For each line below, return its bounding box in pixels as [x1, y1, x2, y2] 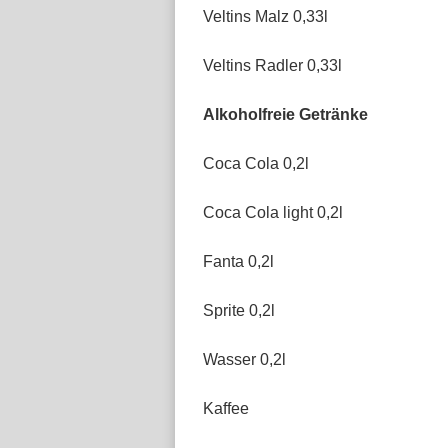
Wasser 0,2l [203, 351, 286, 368]
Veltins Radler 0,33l [203, 57, 342, 74]
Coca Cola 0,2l [203, 155, 309, 172]
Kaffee [203, 400, 249, 417]
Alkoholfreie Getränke [203, 106, 368, 123]
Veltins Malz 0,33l [203, 8, 328, 25]
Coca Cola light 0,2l [203, 204, 343, 221]
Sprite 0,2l [203, 302, 275, 319]
